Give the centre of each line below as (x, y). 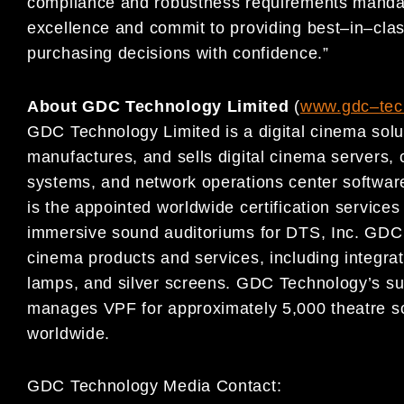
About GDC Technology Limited (161, 107)
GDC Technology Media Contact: (155, 386)
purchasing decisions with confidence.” (178, 53)
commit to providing (228, 28)
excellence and (88, 28)
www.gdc (335, 107)
